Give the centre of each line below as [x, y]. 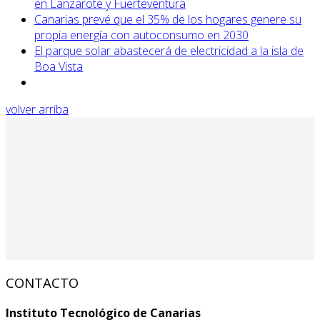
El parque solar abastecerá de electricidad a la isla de [169, 51]
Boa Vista [59, 67]
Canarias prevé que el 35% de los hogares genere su [168, 20]
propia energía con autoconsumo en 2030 [141, 35]
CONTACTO [42, 282]
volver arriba [37, 110]
